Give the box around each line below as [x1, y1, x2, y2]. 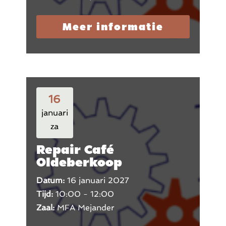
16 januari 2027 [67, 175, 129, 185]
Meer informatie [62, 21, 163, 33]
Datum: [36, 175, 67, 185]
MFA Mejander [56, 202, 115, 212]
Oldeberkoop [36, 154, 122, 169]
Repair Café [36, 141, 114, 157]
